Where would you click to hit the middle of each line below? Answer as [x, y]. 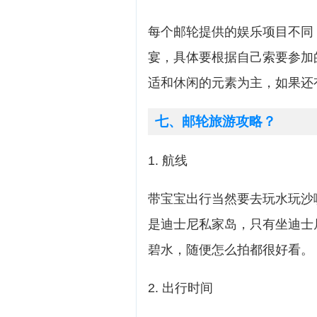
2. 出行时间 [180, 288]
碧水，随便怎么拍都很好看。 [231, 250]
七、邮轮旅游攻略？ [215, 121]
